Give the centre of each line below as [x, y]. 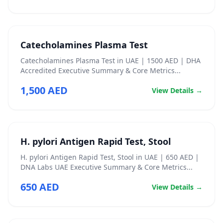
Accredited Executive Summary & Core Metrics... [101, 70]
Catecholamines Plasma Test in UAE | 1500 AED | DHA [111, 60]
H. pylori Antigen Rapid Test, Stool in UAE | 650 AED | [110, 157]
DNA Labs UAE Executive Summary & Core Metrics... [107, 167]
